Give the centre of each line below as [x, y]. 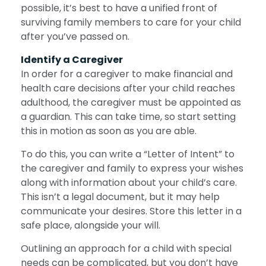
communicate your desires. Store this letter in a [131, 211]
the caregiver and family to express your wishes [132, 169]
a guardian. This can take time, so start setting [128, 117]
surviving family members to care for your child [131, 23]
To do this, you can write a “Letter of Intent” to [128, 154]
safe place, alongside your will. [91, 226]
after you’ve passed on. [75, 37]
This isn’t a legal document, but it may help [120, 197]
